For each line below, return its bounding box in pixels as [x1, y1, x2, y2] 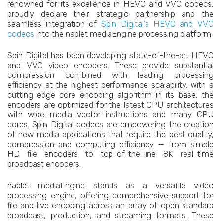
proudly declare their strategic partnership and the [7, 9, 214, 19]
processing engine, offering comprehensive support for [7, 190, 214, 200]
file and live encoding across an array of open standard [7, 200, 214, 210]
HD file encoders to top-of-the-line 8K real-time [7, 149, 214, 159]
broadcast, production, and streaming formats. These [7, 210, 214, 220]
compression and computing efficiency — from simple [7, 139, 214, 149]
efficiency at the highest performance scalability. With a [7, 80, 214, 90]
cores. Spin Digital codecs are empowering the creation [7, 119, 214, 129]
